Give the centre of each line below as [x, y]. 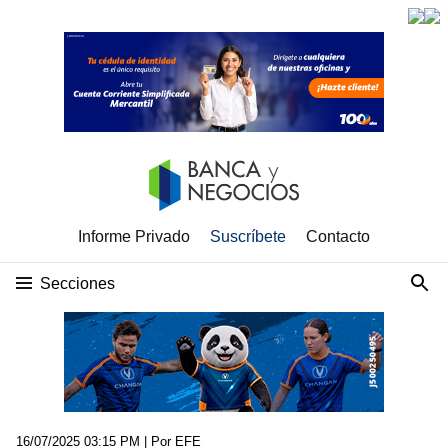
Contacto [338, 236]
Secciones [77, 283]
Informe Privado [134, 236]
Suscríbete [248, 236]
